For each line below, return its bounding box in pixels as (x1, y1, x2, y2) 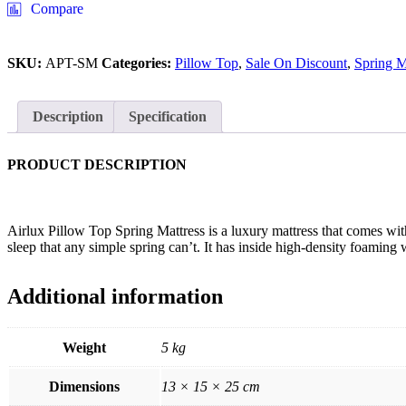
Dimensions (49, 379, 120, 395)
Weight (63, 340, 106, 356)
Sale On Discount (246, 55, 347, 72)
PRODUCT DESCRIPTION (7, 157, 187, 173)
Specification (129, 109, 207, 125)
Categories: (101, 55, 175, 72)
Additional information (7, 285, 223, 309)
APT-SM (45, 55, 101, 72)
